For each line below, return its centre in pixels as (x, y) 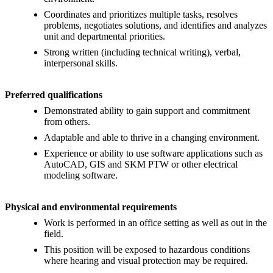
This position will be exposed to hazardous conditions (147, 250)
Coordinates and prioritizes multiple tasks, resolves (141, 15)
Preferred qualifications (54, 95)
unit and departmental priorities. (105, 37)
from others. (67, 122)
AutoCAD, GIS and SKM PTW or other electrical (141, 165)
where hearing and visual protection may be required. (146, 261)
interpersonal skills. (81, 63)
